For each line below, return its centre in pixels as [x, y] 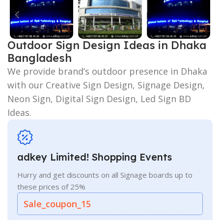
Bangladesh [40, 58]
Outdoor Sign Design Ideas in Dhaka [107, 45]
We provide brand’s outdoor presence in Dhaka [107, 71]
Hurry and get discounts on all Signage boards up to [105, 175]
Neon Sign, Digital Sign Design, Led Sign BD [99, 98]
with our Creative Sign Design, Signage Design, [106, 85]
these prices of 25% [51, 186]
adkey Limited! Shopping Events [95, 157]
